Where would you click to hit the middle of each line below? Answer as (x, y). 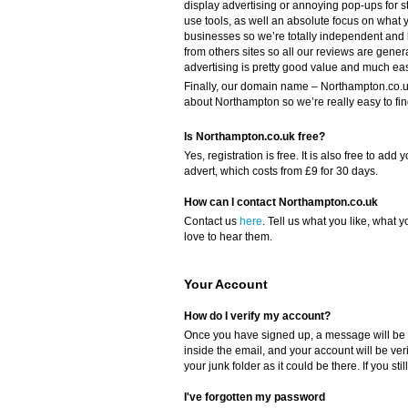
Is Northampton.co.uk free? (255, 136)
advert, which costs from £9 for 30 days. (281, 171)
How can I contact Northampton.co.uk (281, 203)
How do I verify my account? (257, 316)
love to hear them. (228, 237)
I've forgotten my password (255, 398)
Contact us (212, 222)
